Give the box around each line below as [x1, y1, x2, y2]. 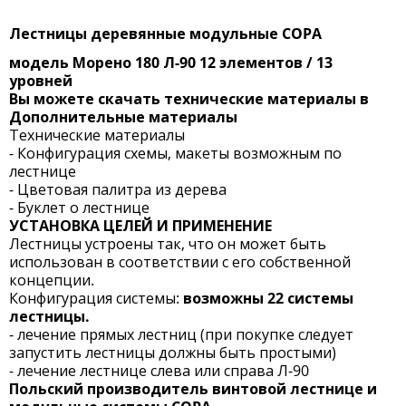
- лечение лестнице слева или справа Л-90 [9, 360, 309, 381]
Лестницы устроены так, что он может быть [9, 233, 326, 254]
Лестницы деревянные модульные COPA [9, 23, 322, 43]
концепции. [9, 269, 94, 290]
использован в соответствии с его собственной [9, 251, 351, 272]
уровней [9, 70, 72, 91]
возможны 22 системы [183, 287, 353, 308]
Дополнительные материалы [9, 106, 237, 127]
